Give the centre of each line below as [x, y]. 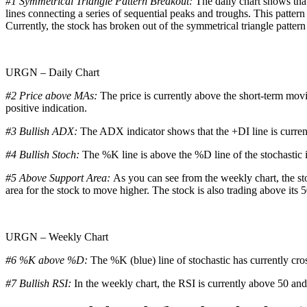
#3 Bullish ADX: [43, 131]
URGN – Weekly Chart [57, 236]
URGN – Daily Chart [52, 72]
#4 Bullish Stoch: [42, 154]
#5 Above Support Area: [59, 177]
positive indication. [46, 108]
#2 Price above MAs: [53, 95]
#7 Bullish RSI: [40, 283]
